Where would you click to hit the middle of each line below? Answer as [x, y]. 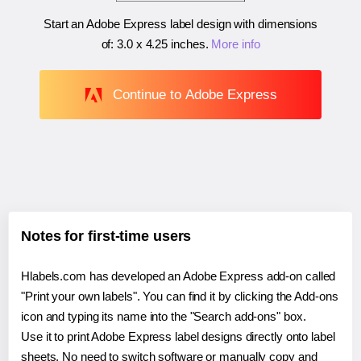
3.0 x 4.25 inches [161, 44]
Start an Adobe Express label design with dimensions [180, 24]
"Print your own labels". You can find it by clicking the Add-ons [180, 297]
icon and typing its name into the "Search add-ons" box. [164, 317]
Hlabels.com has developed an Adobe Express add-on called [178, 276]
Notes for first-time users [106, 237]
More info [236, 44]
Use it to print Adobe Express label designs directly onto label [178, 337]
